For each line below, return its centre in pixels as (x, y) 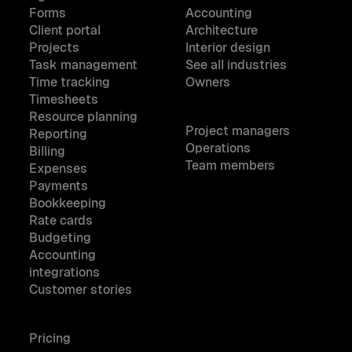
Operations (218, 148)
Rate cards (61, 220)
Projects (54, 48)
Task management (83, 65)
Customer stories (81, 290)
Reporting (58, 134)
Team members (230, 165)
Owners (208, 82)
